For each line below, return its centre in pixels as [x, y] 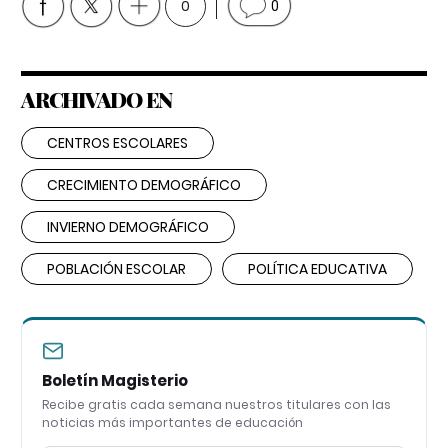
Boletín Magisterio [115, 380]
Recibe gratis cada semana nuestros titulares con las [216, 404]
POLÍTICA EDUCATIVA [317, 268]
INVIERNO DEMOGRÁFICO [128, 226]
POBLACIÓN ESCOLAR [116, 268]
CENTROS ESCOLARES [117, 142]
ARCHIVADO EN [96, 98]
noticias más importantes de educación [172, 422]
